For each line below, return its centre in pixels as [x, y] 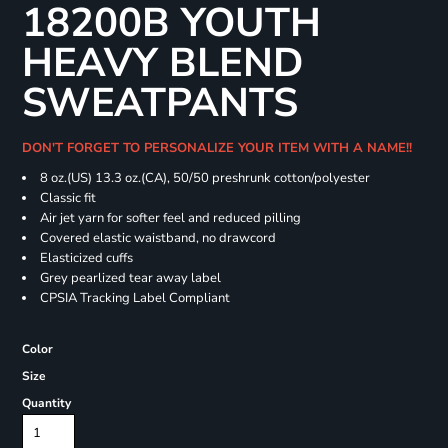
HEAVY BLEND [162, 63]
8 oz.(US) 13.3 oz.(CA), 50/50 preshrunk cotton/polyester [204, 178]
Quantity [46, 403]
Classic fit [67, 198]
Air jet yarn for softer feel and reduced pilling [170, 218]
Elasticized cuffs [86, 258]
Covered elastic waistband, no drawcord [157, 238]
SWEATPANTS [159, 103]
